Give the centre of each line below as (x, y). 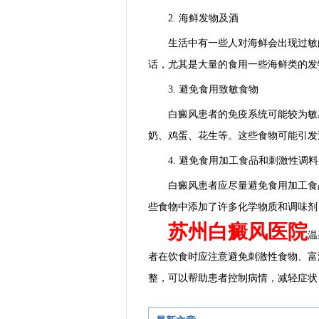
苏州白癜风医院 (238, 232)
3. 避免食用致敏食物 (203, 89)
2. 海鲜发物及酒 (193, 18)
